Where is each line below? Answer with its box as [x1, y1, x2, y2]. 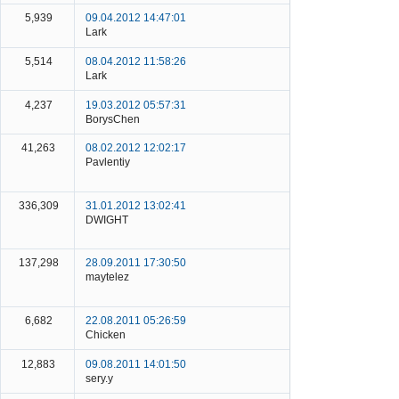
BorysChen [85, 112, 140, 126]
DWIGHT [85, 213, 128, 226]
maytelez [85, 271, 129, 284]
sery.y [85, 371, 113, 385]
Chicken [85, 329, 126, 342]
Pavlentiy [85, 156, 130, 169]
